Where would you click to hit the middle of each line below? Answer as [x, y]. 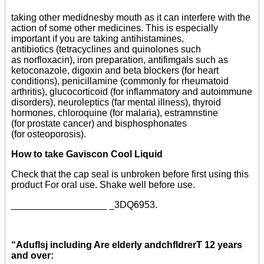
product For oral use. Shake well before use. [103, 184]
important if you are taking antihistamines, [98, 38]
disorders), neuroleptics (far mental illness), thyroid [116, 102]
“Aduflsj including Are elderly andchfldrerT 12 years [127, 245]
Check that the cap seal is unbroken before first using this [130, 174]
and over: [32, 255]
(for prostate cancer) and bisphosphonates [99, 123]
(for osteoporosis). [49, 134]
